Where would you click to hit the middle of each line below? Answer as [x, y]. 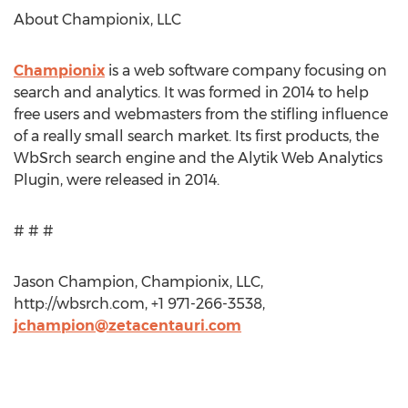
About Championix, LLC [97, 20]
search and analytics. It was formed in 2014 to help [191, 92]
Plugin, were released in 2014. [117, 180]
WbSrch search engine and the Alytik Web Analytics [198, 158]
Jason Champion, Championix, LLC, [138, 282]
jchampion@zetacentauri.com [127, 326]
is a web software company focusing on [246, 71]
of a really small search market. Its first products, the [196, 136]
